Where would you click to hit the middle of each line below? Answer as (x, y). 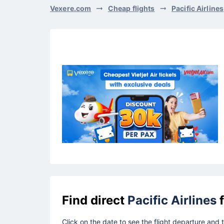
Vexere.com (71, 8)
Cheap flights (131, 8)
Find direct (95, 200)
